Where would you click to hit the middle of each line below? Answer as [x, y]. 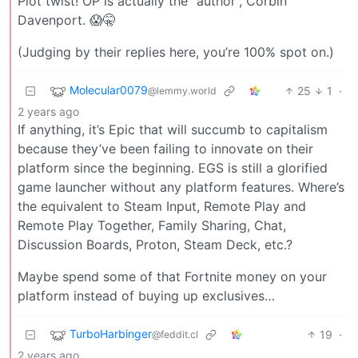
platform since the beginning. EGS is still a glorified [173, 168]
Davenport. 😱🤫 [67, 20]
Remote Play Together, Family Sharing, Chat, [152, 226]
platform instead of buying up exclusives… [146, 296]
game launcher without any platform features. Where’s [181, 187]
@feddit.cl [175, 335]
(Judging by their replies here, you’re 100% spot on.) [176, 52]
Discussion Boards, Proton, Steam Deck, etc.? [155, 245]
